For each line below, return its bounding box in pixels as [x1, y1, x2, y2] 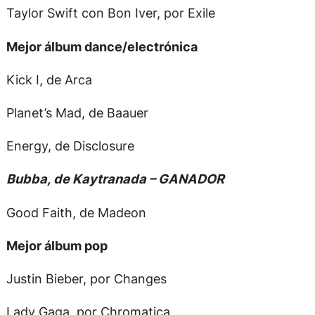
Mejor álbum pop [6, 237, 108, 253]
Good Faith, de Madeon [6, 204, 146, 220]
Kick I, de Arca [6, 71, 92, 87]
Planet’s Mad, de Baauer [6, 104, 148, 120]
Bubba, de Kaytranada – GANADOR [6, 171, 224, 187]
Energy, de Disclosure [6, 138, 134, 154]
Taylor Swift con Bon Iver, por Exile [6, 5, 215, 21]
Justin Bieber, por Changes [6, 270, 167, 286]
